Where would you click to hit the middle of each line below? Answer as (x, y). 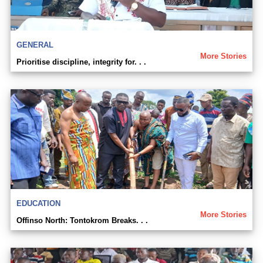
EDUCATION (38, 204)
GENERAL (35, 45)
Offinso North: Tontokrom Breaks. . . (82, 221)
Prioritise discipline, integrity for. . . (81, 62)
